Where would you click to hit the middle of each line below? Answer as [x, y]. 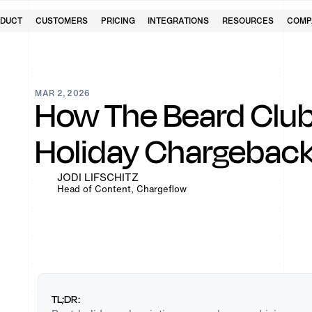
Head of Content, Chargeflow [122, 189]
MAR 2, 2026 [63, 93]
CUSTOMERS [62, 20]
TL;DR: [65, 299]
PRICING [118, 20]
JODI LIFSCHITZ [98, 177]
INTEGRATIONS [179, 20]
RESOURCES [248, 20]
